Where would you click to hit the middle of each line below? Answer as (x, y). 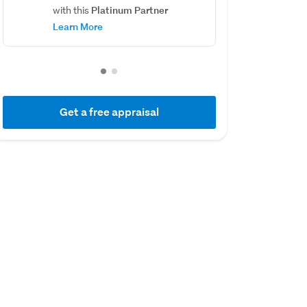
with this (72, 10)
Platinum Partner (129, 10)
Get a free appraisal (109, 112)
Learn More (77, 26)
